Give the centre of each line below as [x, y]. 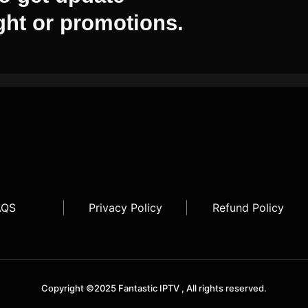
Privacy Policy [125, 208]
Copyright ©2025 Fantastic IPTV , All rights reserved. [154, 288]
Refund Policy [249, 208]
